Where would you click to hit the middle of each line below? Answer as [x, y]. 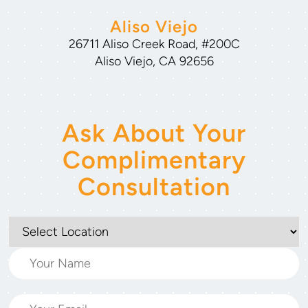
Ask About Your [154, 133]
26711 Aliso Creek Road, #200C [154, 44]
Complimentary [154, 159]
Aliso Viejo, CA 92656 [154, 61]
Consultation [154, 186]
